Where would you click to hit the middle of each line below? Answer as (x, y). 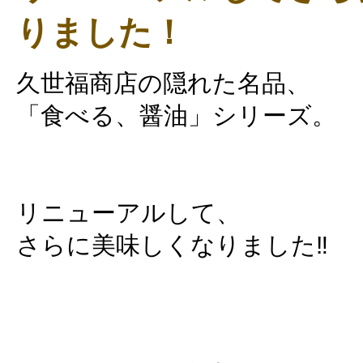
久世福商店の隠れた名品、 (163, 83)
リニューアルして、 (128, 213)
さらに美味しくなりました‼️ (172, 246)
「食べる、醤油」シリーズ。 (176, 116)
